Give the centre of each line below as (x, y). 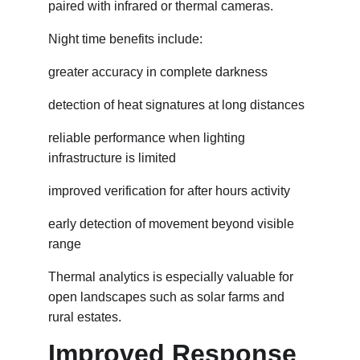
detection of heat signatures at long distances (176, 105)
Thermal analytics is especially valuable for (172, 277)
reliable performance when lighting (148, 138)
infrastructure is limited (112, 158)
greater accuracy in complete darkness (158, 72)
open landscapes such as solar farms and (168, 297)
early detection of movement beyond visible (173, 224)
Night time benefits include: (125, 39)
